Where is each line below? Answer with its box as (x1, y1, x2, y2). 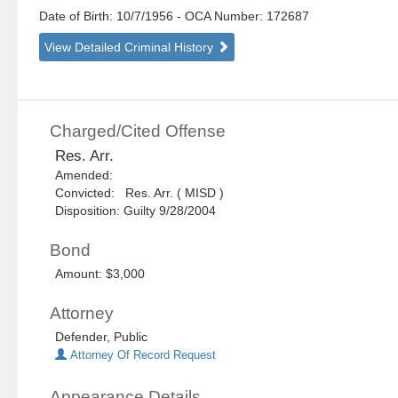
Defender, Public (55, 330, 148, 345)
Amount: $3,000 (55, 267, 146, 282)
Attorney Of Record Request (67, 349, 217, 362)
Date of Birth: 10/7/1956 (39, 9, 178, 24)
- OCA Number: (177, 9, 264, 24)
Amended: (55, 168, 121, 183)
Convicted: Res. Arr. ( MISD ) (55, 186, 225, 201)
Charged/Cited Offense (50, 122, 227, 141)
